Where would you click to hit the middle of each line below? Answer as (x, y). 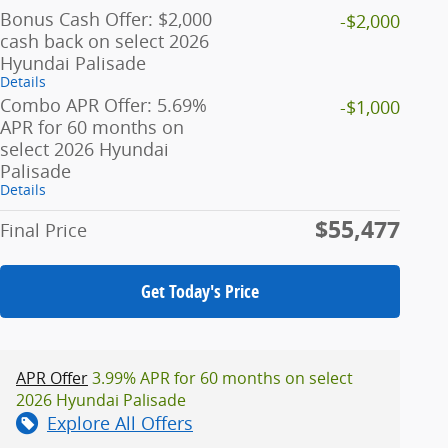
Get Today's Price (200, 291)
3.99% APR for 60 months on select (220, 377)
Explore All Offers (120, 422)
